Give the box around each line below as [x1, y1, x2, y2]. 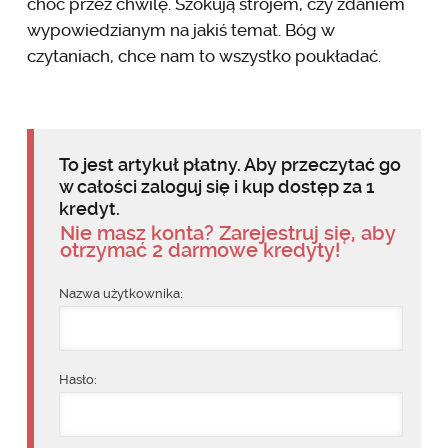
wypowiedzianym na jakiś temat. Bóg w [26, 19, 335, 40]
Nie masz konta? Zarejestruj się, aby [59, 220, 396, 245]
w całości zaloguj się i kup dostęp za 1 [58, 175, 374, 197]
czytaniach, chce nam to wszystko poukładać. [26, 45, 381, 66]
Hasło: [58, 371, 97, 387]
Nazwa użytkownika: [58, 285, 183, 301]
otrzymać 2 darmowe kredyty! [59, 237, 340, 262]
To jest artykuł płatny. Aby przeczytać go [58, 153, 401, 175]
